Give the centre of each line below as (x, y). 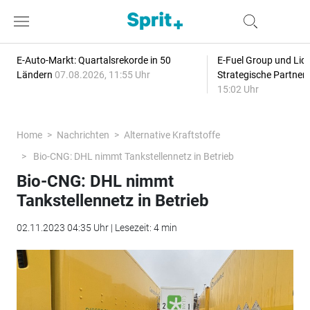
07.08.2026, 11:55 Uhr (102, 75)
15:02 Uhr (238, 89)
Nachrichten (83, 135)
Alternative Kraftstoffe (172, 135)
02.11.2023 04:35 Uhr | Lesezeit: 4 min (97, 228)
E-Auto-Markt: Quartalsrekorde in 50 (93, 60)
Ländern (35, 75)
